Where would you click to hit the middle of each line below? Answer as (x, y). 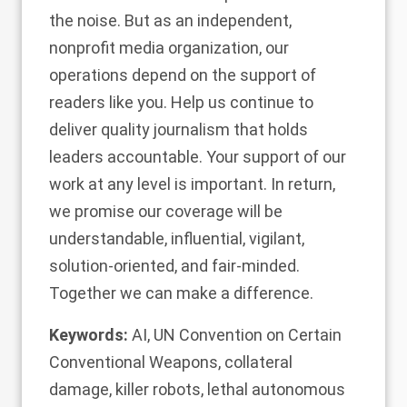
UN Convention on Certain (248, 335)
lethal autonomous (276, 390)
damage (79, 390)
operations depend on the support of (183, 75)
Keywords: (89, 335)
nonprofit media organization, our (169, 48)
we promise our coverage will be (166, 212)
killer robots (158, 390)
